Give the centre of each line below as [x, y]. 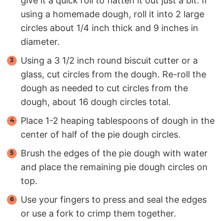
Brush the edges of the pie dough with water [114, 153]
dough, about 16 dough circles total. [96, 102]
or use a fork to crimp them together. [98, 213]
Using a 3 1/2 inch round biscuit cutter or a [109, 60]
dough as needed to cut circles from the [104, 88]
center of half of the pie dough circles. [101, 134]
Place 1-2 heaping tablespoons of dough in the [118, 120]
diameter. [40, 41]
